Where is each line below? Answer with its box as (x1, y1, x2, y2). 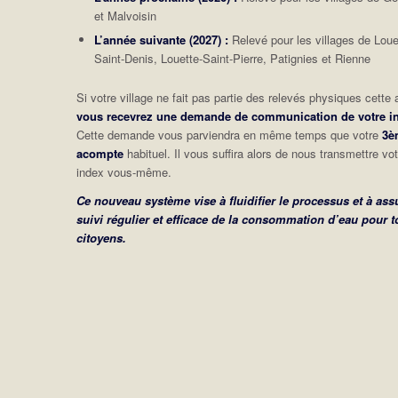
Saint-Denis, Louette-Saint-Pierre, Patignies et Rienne (94, 49, 371, 67)
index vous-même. (76, 163, 172, 180)
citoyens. (76, 228, 127, 246)
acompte (76, 144, 124, 162)
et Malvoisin (94, 6, 157, 24)
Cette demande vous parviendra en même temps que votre (76, 125, 383, 143)
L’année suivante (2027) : (94, 30, 229, 48)
